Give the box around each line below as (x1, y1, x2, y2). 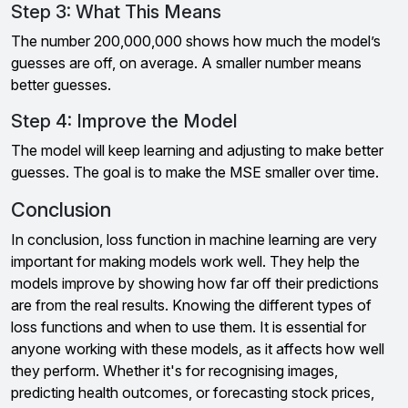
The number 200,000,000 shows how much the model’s (11, 32, 381, 50)
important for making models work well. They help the (11, 252, 360, 270)
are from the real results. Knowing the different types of (11, 296, 372, 314)
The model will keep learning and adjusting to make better (11, 141, 383, 159)
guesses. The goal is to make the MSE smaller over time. (11, 163, 379, 181)
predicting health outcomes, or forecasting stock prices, (11, 383, 374, 402)
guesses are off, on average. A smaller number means (11, 54, 362, 72)
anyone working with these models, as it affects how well (11, 340, 384, 358)
